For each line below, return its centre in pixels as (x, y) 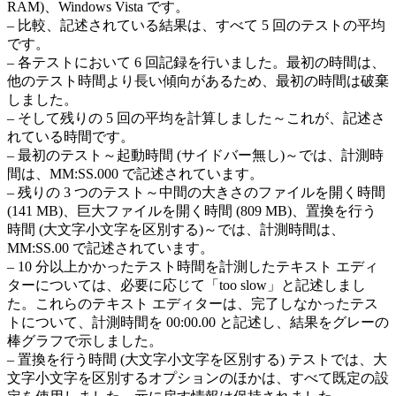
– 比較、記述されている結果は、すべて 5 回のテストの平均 (196, 25)
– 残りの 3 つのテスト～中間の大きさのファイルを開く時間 (196, 192)
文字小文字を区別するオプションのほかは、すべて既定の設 (198, 377)
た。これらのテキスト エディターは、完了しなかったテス (193, 303)
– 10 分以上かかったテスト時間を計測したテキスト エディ (193, 266)
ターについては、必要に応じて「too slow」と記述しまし (187, 285)
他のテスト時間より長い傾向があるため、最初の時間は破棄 (198, 80)
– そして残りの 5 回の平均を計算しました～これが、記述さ (196, 118)
